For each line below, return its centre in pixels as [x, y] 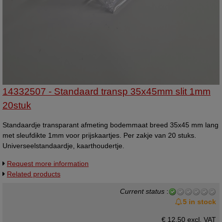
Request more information [48, 163]
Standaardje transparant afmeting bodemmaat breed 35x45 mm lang [110, 125]
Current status [142, 192]
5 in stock [200, 202]
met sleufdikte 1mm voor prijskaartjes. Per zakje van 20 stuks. [99, 136]
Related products [33, 174]
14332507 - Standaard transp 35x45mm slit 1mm [106, 91]
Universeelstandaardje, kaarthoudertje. [63, 146]
